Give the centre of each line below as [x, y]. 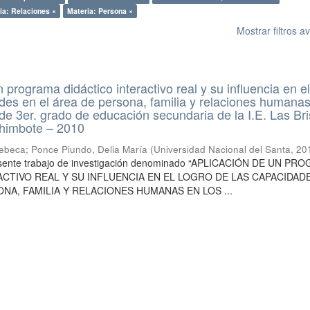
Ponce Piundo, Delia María [90, 149]
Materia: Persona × [100, 10]
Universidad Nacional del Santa [222, 149]
